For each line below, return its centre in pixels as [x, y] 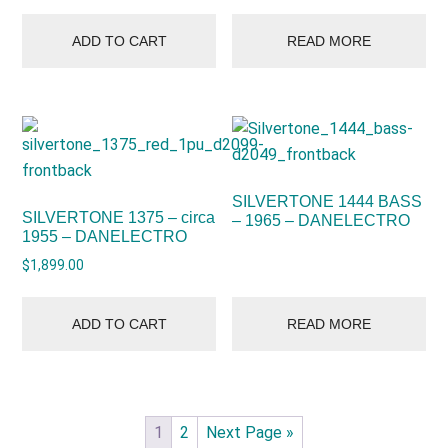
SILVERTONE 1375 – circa [119, 218]
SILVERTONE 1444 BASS [327, 202]
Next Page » [250, 432]
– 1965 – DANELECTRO [321, 221]
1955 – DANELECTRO [105, 237]
